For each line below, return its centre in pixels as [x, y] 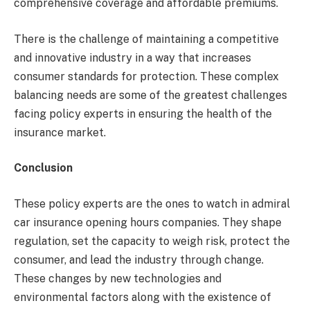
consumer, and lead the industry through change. [139, 259]
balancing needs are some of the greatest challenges [151, 95]
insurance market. [60, 132]
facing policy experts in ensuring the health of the [143, 113]
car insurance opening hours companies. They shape [148, 222]
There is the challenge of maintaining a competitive [146, 39]
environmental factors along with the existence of [143, 297]
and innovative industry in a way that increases [133, 57]
